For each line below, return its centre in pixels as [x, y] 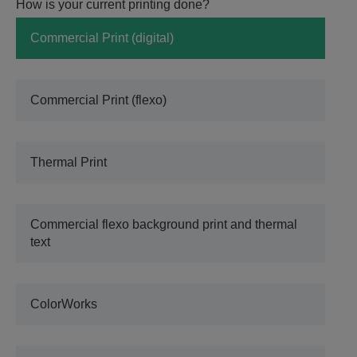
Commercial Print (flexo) [98, 100]
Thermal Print [69, 162]
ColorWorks [64, 304]
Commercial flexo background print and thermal [164, 224]
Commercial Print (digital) [102, 38]
